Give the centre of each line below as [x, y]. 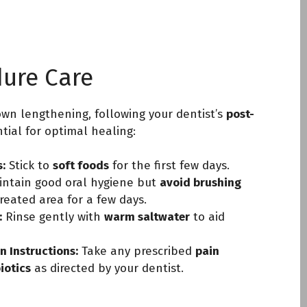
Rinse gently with [53, 217]
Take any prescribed [137, 251]
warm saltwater [147, 217]
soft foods [81, 165]
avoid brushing [200, 183]
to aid [207, 217]
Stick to [29, 165]
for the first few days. [169, 165]
